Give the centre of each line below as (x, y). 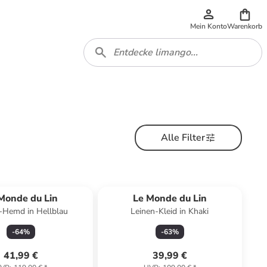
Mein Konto (209, 26)
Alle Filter (183, 138)
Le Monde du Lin (170, 198)
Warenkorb (245, 26)
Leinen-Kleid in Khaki (170, 211)
